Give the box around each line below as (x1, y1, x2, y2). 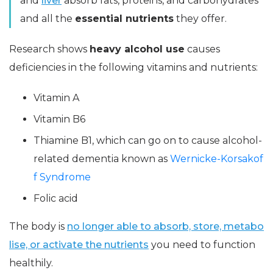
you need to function (149, 238, 255, 250)
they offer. (174, 12, 227, 24)
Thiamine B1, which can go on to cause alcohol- (34, 134, 262, 146)
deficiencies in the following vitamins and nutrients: (9, 61, 258, 73)
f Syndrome (34, 171, 91, 183)
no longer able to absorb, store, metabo (67, 220, 264, 232)
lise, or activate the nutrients (9, 238, 149, 250)
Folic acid (34, 192, 78, 204)
